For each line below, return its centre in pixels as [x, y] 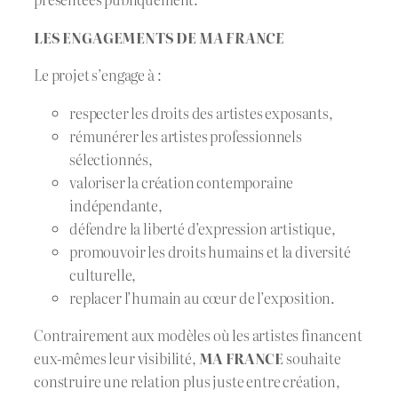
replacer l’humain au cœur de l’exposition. [203, 297]
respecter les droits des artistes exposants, [201, 112]
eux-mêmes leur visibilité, [116, 358]
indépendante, [116, 205]
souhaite [312, 358]
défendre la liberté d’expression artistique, [203, 228]
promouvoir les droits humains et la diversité [210, 251]
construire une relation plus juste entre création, [187, 381]
